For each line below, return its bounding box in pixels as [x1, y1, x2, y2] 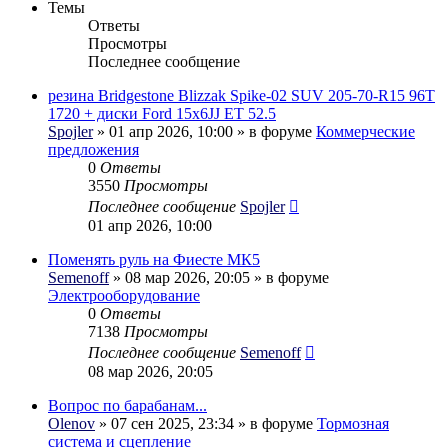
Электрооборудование [48, 286, 200, 304]
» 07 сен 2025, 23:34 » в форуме [95, 414, 317, 432]
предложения [48, 140, 139, 158]
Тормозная [317, 414, 389, 432]
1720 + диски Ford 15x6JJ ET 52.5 [48, 104, 276, 122]
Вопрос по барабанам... [48, 396, 207, 414]
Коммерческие [316, 122, 415, 140]
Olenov [48, 414, 95, 432]
